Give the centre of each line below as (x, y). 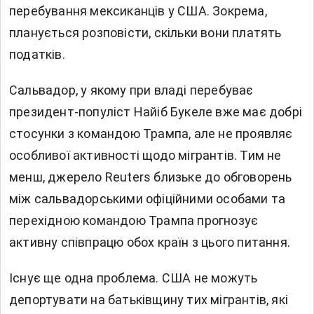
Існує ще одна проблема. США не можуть (134, 278)
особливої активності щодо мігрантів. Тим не (145, 156)
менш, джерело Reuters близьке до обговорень (151, 177)
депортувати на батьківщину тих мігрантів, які (149, 300)
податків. (37, 55)
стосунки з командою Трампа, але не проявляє (151, 134)
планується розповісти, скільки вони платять (145, 33)
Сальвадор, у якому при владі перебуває (131, 90)
